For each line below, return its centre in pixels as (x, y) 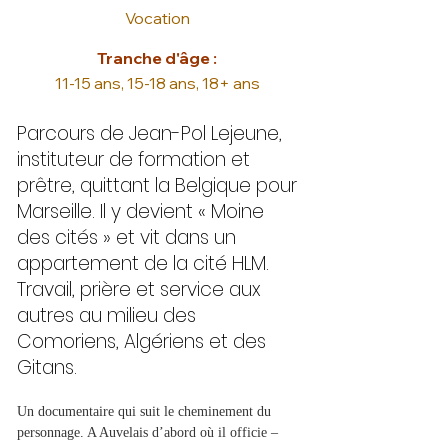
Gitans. (47, 367)
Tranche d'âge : (157, 58)
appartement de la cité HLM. (143, 263)
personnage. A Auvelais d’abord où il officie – (149, 432)
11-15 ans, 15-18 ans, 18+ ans (157, 83)
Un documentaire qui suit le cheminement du (146, 411)
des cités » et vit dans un (126, 237)
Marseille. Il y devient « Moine (140, 211)
